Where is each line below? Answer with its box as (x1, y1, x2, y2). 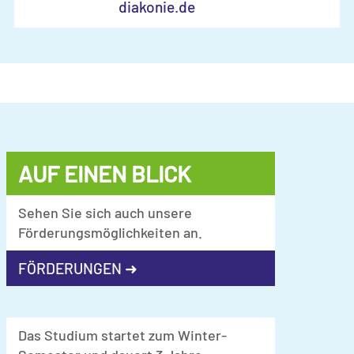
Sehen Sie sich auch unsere (18, 203, 192, 221)
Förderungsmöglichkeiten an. (18, 223, 202, 241)
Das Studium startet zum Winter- (18, 326, 227, 344)
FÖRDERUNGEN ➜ (18, 258, 137, 277)
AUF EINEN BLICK (18, 159, 191, 187)
